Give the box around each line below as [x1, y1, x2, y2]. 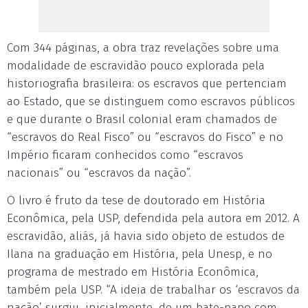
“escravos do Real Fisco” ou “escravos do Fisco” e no [7, 130, 283, 145]
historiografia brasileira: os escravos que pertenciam [7, 76, 287, 91]
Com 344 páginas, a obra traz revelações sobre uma [7, 41, 279, 56]
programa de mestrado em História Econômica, [7, 265, 258, 280]
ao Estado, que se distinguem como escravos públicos [7, 94, 295, 109]
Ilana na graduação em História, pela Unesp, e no [7, 247, 272, 262]
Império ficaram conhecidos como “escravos [7, 148, 243, 163]
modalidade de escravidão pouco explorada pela [7, 58, 265, 74]
